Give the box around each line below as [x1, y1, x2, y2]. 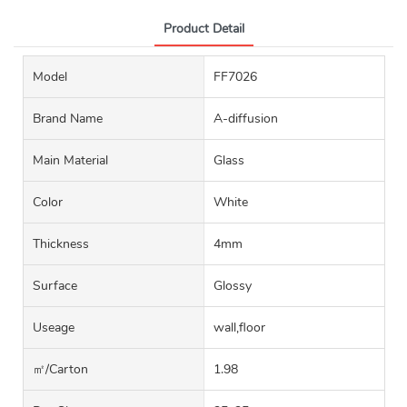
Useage [33, 319, 74, 337]
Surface [33, 277, 77, 295]
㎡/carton [33, 361, 88, 379]
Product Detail [163, 20, 244, 38]
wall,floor [213, 319, 265, 337]
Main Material [33, 152, 108, 170]
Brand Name [33, 110, 103, 128]
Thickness [33, 235, 89, 253]
